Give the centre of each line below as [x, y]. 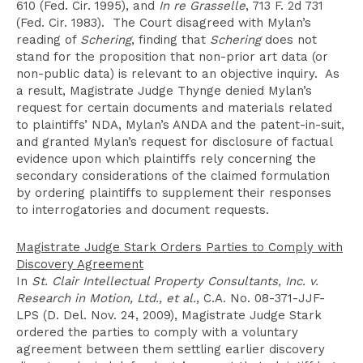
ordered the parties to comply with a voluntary [157, 332]
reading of [48, 40]
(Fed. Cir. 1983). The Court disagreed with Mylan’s [164, 23]
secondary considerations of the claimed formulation [173, 176]
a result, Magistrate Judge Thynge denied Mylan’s [164, 91]
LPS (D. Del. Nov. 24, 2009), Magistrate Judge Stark [169, 315]
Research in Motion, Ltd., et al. [106, 298]
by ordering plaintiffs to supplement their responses [174, 193]
